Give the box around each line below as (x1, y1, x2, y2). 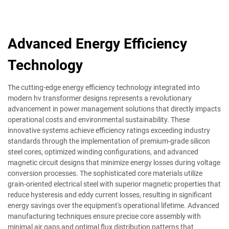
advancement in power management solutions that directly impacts (8, 104, 221, 113)
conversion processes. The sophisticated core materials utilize (8, 169, 202, 177)
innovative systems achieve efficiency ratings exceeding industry (8, 126, 210, 134)
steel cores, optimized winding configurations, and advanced (8, 147, 198, 156)
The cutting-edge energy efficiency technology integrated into (8, 83, 200, 91)
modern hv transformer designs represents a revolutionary (8, 94, 192, 102)
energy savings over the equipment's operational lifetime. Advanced (8, 201, 219, 210)
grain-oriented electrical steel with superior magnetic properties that (8, 179, 221, 188)
